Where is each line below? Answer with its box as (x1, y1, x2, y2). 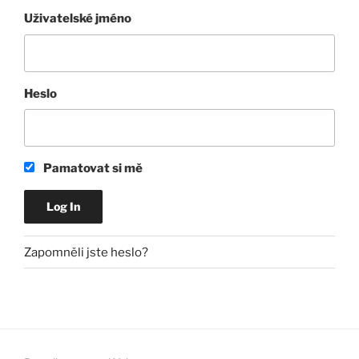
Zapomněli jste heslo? (24, 244, 148, 260)
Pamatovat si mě (40, 161, 143, 176)
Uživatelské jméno (24, 11, 131, 26)
